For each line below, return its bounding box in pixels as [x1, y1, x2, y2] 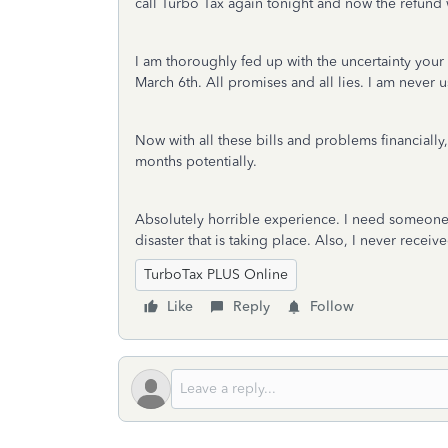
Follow [310, 298, 354, 315]
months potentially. [135, 153, 261, 170]
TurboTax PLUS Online [144, 266, 288, 283]
